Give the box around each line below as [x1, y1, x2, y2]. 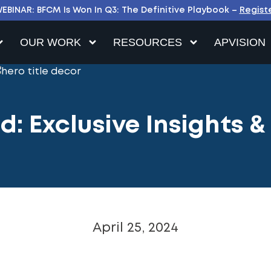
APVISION [214, 36, 266, 48]
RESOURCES [113, 36, 183, 48]
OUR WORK [20, 36, 82, 48]
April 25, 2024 [93, 222, 178, 234]
